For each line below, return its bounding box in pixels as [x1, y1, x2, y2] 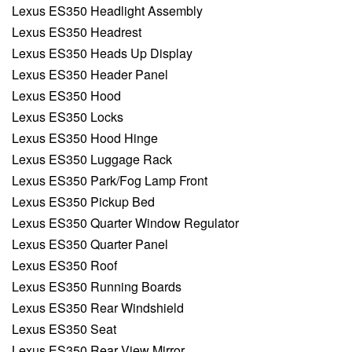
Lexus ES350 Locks [12, 108, 123, 126]
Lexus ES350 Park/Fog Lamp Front [12, 171, 207, 190]
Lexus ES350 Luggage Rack [12, 150, 172, 169]
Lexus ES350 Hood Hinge [12, 129, 158, 148]
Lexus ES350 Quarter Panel [12, 235, 168, 254]
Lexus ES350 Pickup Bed [12, 192, 155, 211]
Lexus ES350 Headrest [12, 23, 141, 42]
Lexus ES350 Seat [12, 320, 116, 339]
